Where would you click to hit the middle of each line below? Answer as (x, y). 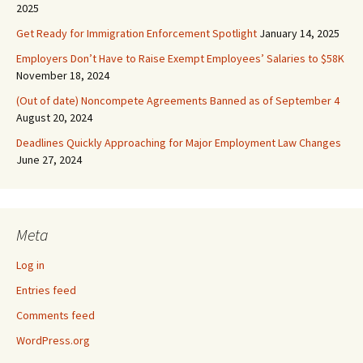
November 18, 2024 (63, 76)
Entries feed (46, 290)
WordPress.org (53, 341)
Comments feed (56, 316)
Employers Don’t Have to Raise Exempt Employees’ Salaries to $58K (180, 59)
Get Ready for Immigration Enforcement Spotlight (137, 34)
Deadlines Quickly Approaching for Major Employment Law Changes (179, 143)
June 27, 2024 (49, 160)
